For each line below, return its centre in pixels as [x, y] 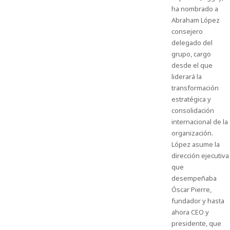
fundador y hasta [198, 201]
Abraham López [195, 20]
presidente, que [196, 223]
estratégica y [191, 99]
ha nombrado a [195, 9]
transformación [195, 88]
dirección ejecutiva [200, 156]
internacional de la [199, 122]
